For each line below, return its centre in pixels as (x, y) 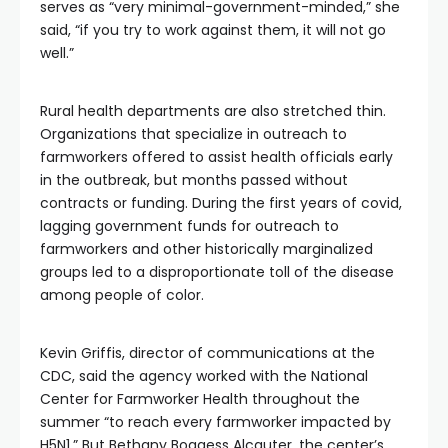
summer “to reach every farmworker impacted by (215, 422)
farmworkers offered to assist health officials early (216, 157)
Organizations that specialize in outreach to (193, 134)
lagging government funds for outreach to (189, 226)
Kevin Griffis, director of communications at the (207, 353)
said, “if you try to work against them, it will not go (213, 30)
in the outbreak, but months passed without (194, 180)
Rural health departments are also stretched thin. (213, 111)
